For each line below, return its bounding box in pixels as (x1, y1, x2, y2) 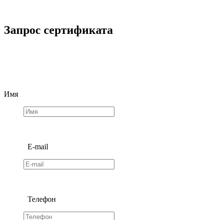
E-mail (4, 142, 70, 151)
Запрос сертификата (4, 24, 113, 37)
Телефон (4, 195, 78, 204)
